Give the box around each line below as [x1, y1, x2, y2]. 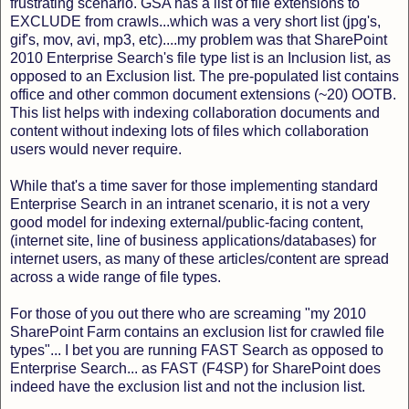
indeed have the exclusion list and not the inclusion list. [10, 378, 365, 394]
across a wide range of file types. [10, 268, 221, 285]
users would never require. [10, 141, 182, 157]
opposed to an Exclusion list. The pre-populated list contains [10, 68, 399, 84]
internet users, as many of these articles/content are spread [10, 250, 389, 267]
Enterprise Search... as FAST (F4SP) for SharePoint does [10, 360, 381, 376]
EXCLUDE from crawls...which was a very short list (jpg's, [10, 13, 381, 29]
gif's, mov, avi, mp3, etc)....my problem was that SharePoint [10, 31, 387, 47]
